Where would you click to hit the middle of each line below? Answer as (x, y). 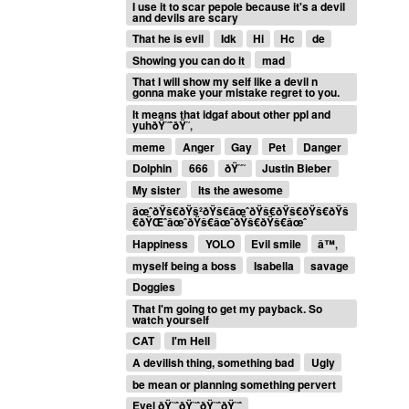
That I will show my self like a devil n (225, 82)
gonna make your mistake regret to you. (236, 93)
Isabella (273, 265)
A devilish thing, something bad (214, 362)
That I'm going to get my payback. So (228, 308)
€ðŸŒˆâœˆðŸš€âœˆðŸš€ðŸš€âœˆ (220, 222)
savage (329, 265)
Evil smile (276, 244)
